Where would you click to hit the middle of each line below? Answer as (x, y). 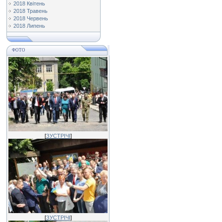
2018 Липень (29, 26)
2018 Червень (31, 18)
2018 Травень (30, 11)
